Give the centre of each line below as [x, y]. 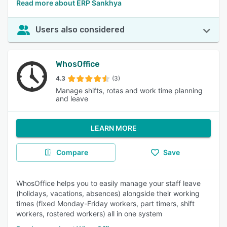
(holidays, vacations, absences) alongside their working [108, 193]
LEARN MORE [113, 128]
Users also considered [80, 30]
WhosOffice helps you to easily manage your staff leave [108, 183]
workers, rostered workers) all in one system [89, 214]
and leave [72, 99]
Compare [72, 152]
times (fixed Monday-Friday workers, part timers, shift [105, 203]
